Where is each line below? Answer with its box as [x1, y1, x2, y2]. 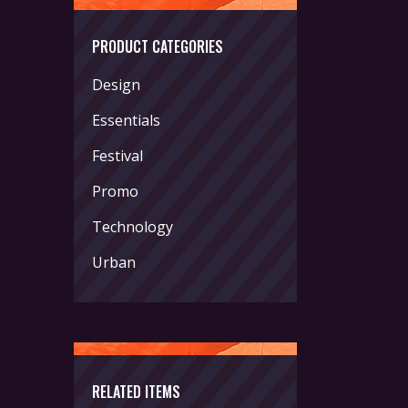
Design [92, 75, 140, 95]
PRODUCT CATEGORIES [92, 36, 223, 57]
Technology [92, 217, 173, 237]
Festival [92, 146, 143, 166]
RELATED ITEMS [92, 381, 180, 403]
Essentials [92, 110, 160, 130]
